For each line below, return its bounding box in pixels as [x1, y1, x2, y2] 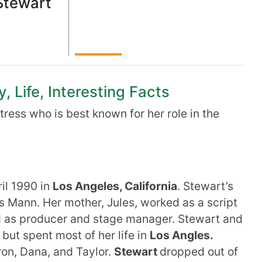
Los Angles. [150, 228, 213, 242]
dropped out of [160, 244, 238, 258]
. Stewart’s [177, 179, 233, 193]
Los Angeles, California [53, 179, 177, 193]
